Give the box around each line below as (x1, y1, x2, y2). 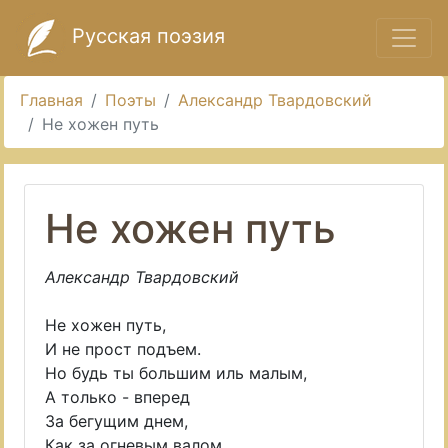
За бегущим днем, (45, 411, 188, 431)
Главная (20, 90, 83, 110)
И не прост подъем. (45, 339, 201, 359)
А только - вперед (45, 387, 190, 407)
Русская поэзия (66, 24, 225, 49)
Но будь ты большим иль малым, (45, 363, 307, 383)
